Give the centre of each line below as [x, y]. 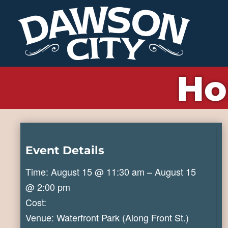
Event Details [65, 150]
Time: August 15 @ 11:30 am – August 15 [111, 171]
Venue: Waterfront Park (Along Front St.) [107, 217]
